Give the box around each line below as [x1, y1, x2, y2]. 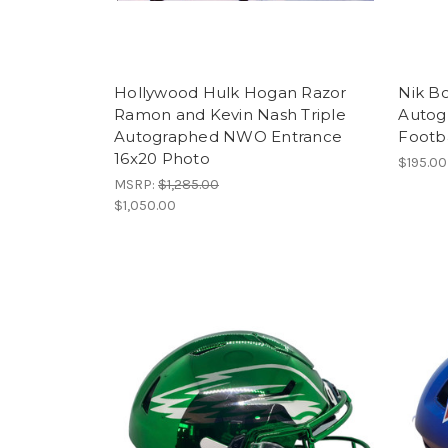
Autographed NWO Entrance [114, 126, 342, 146]
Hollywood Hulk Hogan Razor [114, 82, 347, 102]
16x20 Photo [114, 148, 210, 168]
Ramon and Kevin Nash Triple [114, 104, 346, 124]
